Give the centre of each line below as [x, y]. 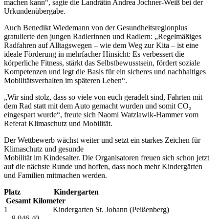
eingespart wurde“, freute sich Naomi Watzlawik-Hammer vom [101, 115]
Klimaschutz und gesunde [44, 149]
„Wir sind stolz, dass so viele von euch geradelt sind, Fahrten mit [103, 97]
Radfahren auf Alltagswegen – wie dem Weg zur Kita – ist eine [101, 45]
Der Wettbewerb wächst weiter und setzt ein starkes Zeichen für [102, 140]
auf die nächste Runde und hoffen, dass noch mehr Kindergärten [103, 167]
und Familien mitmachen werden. [55, 175]
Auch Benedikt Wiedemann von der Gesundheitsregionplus [96, 28]
